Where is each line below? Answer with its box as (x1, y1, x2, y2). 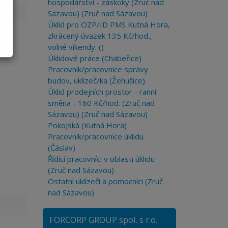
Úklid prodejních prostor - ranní (47, 87, 156, 97)
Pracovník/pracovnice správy (47, 64, 148, 74)
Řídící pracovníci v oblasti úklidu (47, 154, 155, 164)
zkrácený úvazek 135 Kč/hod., (47, 31, 152, 41)
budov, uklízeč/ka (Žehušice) (47, 75, 145, 85)
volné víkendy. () (47, 42, 104, 52)
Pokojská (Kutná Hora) (47, 120, 127, 130)
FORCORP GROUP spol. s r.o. (49, 214, 157, 225)
